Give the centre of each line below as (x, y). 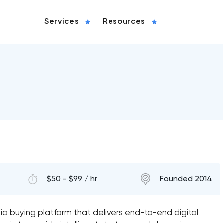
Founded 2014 (186, 179)
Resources (124, 22)
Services (62, 22)
